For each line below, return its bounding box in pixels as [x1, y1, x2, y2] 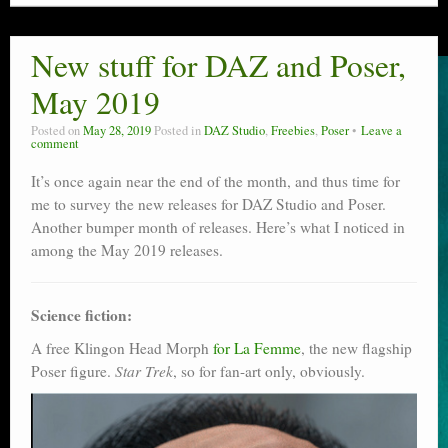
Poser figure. [31, 361, 115, 382]
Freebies [271, 122, 315, 140]
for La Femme [213, 338, 301, 359]
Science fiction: [31, 304, 132, 327]
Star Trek [115, 361, 173, 382]
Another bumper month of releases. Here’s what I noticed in [31, 217, 405, 238]
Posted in [154, 122, 204, 140]
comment [31, 135, 79, 153]
